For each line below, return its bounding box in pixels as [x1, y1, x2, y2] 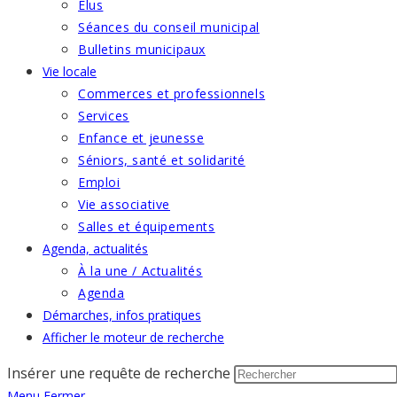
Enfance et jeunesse [78, 129, 205, 146]
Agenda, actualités [43, 240, 148, 257]
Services [78, 107, 129, 124]
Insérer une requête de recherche [7, 363, 230, 383]
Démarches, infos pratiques [43, 307, 201, 323]
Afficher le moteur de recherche [43, 329, 224, 346]
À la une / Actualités [78, 262, 203, 279]
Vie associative [78, 196, 170, 213]
